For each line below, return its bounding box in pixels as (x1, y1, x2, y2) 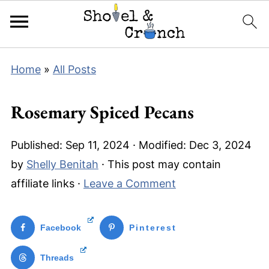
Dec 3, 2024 (189, 139, 252, 151)
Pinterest (129, 223, 177, 232)
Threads (40, 253, 74, 262)
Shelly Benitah (26, 158, 98, 171)
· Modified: (129, 139, 189, 151)
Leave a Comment (83, 177, 176, 190)
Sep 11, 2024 (65, 139, 130, 151)
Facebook (40, 223, 81, 232)
